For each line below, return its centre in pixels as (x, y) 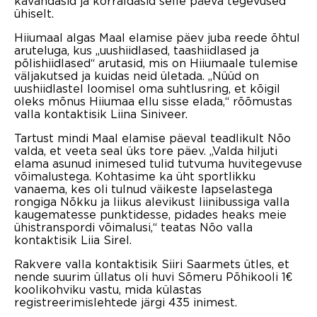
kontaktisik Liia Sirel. (73, 240)
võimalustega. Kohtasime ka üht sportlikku (135, 176)
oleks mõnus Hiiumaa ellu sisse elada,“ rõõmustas (153, 101)
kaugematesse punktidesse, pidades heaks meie (150, 214)
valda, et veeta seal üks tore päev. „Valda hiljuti (146, 150)
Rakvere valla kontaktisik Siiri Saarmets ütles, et (152, 264)
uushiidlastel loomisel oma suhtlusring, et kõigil (147, 88)
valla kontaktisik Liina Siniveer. (101, 114)
